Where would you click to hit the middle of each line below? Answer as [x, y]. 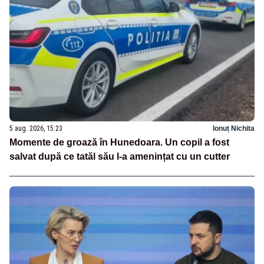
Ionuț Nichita [234, 128]
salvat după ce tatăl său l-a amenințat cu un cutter [120, 156]
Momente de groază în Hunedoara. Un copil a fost [119, 142]
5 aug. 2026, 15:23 [36, 128]
